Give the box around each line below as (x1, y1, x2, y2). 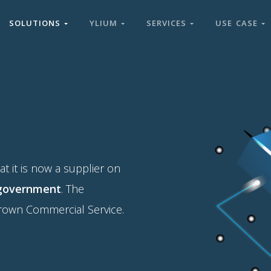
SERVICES (146, 18, 190, 28)
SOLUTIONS (9, 18, 64, 28)
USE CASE (215, 18, 261, 28)
